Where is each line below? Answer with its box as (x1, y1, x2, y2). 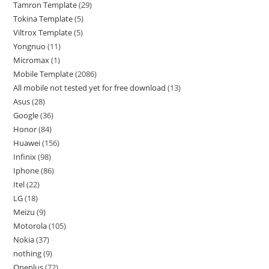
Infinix (13, 151, 37, 163)
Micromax (13, 55, 50, 66)
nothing (13, 248, 42, 259)
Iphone (13, 165, 40, 177)
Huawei (13, 138, 41, 149)
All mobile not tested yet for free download (13, 82, 166, 94)
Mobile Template (13, 68, 74, 80)
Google (13, 110, 39, 121)
